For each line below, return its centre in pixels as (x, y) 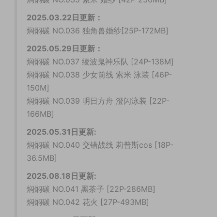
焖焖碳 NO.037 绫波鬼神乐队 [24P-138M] (100, 62)
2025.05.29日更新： (65, 49)
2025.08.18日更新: (62, 176)
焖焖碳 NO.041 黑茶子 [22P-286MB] (91, 189)
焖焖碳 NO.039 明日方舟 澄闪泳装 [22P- (98, 101)
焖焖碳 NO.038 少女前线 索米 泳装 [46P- (99, 75)
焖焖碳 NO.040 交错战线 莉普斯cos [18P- (100, 145)
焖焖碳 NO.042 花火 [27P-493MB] (88, 202)
